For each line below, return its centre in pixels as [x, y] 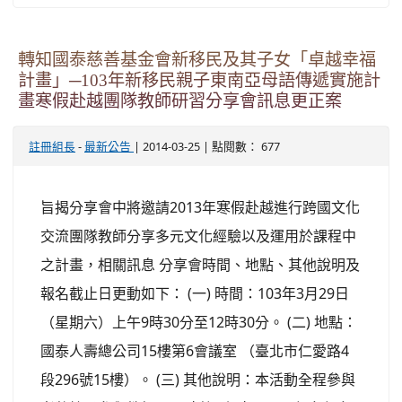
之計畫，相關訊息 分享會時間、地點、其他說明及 [200, 264]
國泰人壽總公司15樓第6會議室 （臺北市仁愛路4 [195, 350]
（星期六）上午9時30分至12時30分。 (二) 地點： [199, 322]
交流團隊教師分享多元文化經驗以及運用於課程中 [198, 236]
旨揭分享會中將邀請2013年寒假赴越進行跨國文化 [200, 207]
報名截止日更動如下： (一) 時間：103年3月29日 [195, 293]
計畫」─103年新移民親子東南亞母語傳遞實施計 [199, 80]
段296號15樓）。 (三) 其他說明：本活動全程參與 [198, 379]
